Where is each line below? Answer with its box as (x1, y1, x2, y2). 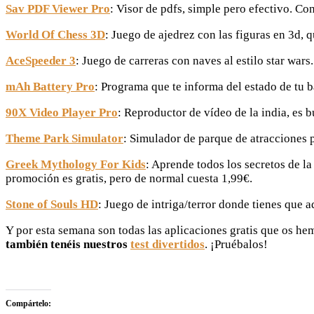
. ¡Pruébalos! (205, 238, 268, 252)
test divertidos (130, 238, 205, 252)
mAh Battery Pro (6, 80, 95, 94)
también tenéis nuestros (6, 238, 128, 252)
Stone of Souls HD (6, 198, 98, 212)
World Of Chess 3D (6, 28, 105, 42)
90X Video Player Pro (6, 106, 118, 120)
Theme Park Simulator (6, 132, 123, 146)
